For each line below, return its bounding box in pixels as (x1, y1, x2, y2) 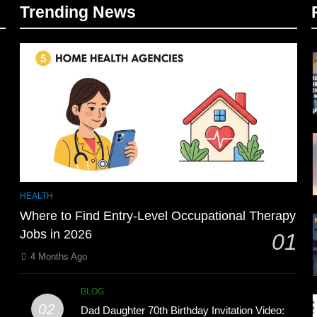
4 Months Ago (30, 251, 87, 263)
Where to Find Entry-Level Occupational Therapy (20, 209, 296, 224)
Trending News (20, 3, 136, 22)
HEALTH (20, 191, 53, 202)
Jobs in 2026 (20, 227, 92, 242)
